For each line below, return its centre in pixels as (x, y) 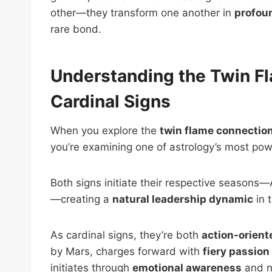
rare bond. (76, 29)
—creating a (81, 199)
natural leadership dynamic (183, 199)
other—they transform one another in (142, 12)
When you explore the (105, 130)
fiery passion (236, 251)
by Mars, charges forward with (127, 251)
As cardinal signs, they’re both (126, 235)
